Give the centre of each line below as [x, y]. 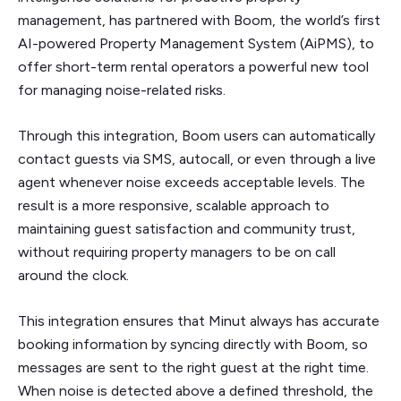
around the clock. [73, 276]
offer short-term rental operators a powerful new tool [193, 67]
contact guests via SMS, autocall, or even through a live [197, 159]
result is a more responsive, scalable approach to [174, 206]
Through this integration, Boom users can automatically [196, 136]
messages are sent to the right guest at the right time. [193, 368]
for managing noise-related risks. [124, 90]
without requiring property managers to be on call [177, 252]
